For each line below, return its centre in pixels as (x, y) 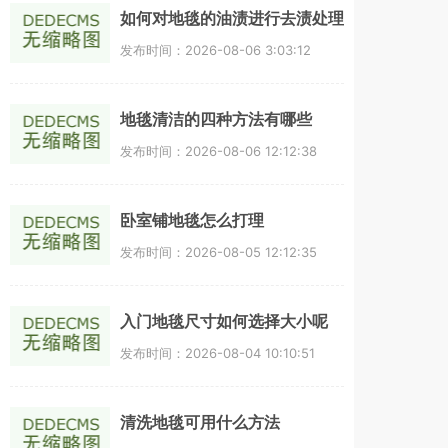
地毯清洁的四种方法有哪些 (216, 119)
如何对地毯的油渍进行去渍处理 (232, 18)
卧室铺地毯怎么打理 (192, 220)
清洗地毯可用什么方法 (200, 422)
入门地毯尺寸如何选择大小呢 (224, 321)
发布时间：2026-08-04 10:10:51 (217, 352)
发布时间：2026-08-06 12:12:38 (218, 150)
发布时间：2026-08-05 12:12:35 (218, 251)
